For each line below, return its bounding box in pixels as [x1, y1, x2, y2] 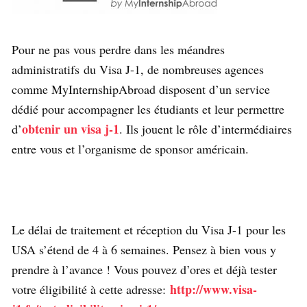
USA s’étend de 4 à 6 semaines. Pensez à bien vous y [12, 241, 276, 258]
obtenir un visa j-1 [22, 119, 119, 138]
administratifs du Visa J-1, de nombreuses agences [12, 60, 264, 77]
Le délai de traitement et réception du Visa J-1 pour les [12, 221, 286, 238]
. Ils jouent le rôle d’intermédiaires [119, 120, 292, 137]
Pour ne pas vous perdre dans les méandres [12, 40, 225, 58]
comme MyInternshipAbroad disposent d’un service [12, 80, 270, 97]
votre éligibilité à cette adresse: [12, 280, 170, 297]
